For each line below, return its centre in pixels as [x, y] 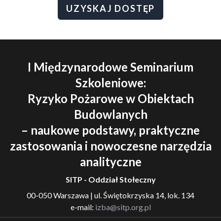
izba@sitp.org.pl [123, 207]
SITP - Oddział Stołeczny [110, 179]
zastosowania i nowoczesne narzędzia [110, 146]
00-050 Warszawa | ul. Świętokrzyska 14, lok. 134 [110, 195]
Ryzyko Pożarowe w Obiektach [110, 98]
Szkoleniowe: [110, 83]
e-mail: [83, 207]
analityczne [110, 162]
